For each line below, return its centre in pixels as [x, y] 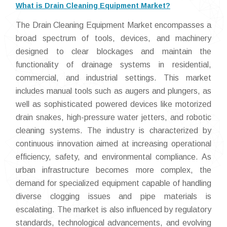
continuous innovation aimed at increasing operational [113, 144]
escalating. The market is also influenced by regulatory [113, 210]
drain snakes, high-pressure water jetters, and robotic [113, 118]
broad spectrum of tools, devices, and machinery [113, 39]
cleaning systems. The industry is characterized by [113, 131]
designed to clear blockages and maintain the [113, 52]
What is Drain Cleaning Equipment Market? [93, 6]
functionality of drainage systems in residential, [113, 65]
